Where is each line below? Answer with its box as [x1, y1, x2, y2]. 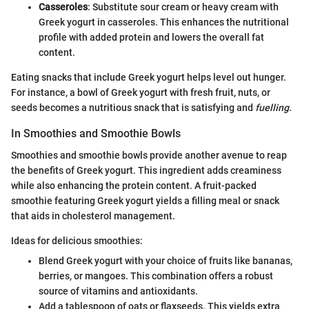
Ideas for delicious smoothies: [11, 235, 143, 246]
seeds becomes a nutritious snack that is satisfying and [11, 101, 255, 113]
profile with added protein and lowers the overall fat [39, 31, 264, 43]
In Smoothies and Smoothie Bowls [11, 126, 181, 140]
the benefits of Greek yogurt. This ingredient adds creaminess [11, 164, 281, 176]
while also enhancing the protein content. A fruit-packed [11, 179, 257, 191]
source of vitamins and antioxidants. [39, 285, 198, 297]
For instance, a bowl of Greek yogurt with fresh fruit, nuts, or [11, 86, 270, 98]
